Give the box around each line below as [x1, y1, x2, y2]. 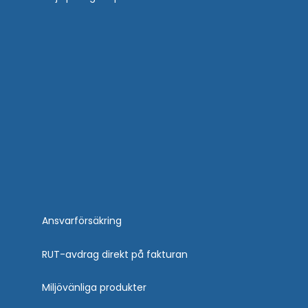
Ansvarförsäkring [42, 214, 122, 228]
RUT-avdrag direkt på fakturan [42, 247, 188, 261]
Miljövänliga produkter [42, 280, 146, 295]
